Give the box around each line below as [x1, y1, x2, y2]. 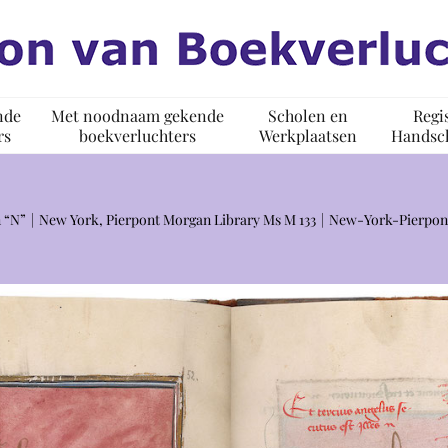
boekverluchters [79, 124, 196, 146]
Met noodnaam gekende [51, 104, 224, 126]
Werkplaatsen [258, 124, 357, 146]
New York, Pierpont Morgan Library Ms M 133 [39, 209, 316, 229]
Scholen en [267, 104, 348, 126]
